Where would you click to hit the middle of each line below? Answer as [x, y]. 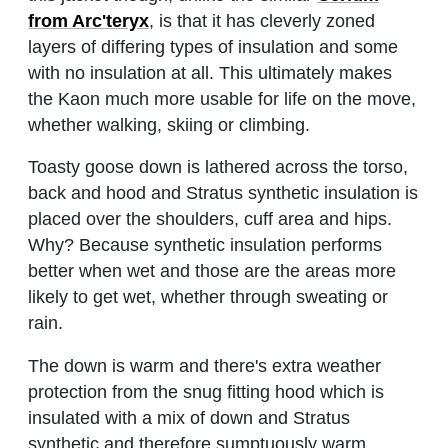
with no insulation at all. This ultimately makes [210, 72]
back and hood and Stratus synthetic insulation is [223, 193]
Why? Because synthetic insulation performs [205, 245]
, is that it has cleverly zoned [262, 20]
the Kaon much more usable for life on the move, [222, 98]
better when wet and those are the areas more [212, 271]
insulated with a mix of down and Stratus [189, 418]
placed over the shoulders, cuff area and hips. [210, 219]
